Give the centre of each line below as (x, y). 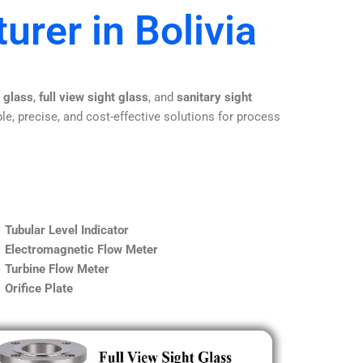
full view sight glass (94, 97)
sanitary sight (214, 97)
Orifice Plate (39, 288)
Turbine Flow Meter (57, 269)
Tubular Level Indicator (67, 230)
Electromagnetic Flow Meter (81, 249)
